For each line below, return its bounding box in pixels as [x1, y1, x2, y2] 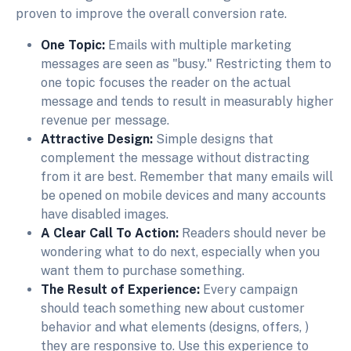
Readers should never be [182, 226, 326, 241]
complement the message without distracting [41, 150, 309, 166]
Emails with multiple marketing [108, 38, 291, 53]
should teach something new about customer [41, 301, 305, 317]
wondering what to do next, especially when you [41, 244, 320, 260]
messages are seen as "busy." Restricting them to [41, 56, 331, 72]
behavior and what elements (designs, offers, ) [41, 320, 309, 335]
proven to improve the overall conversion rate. [16, 6, 287, 22]
